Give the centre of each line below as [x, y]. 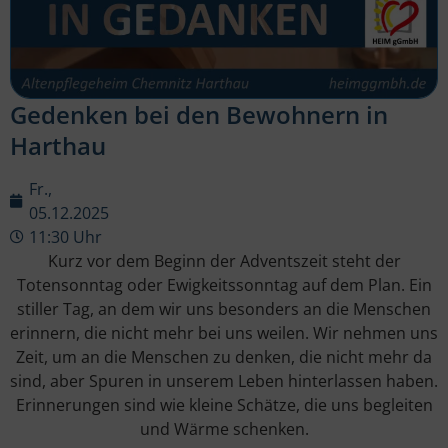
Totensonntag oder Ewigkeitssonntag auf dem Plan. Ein [224, 285]
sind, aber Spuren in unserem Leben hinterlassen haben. [224, 381]
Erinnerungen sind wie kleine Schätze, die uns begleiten [224, 405]
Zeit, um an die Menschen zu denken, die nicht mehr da [224, 357]
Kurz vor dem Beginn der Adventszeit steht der [224, 261]
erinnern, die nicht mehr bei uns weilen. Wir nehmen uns [224, 333]
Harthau [58, 146]
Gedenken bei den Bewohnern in [199, 115]
